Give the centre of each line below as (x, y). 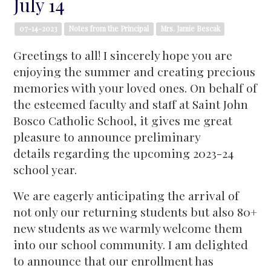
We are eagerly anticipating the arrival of (126, 195)
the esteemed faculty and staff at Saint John (131, 104)
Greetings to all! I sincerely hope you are (123, 55)
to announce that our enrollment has (114, 260)
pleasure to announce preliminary (107, 136)
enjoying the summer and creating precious (135, 71)
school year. (45, 169)
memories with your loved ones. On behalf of (135, 87)
